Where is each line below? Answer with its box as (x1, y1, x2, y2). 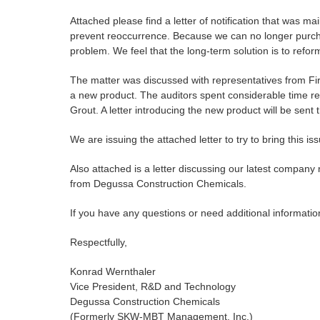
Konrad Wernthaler (70, 266, 156, 278)
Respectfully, (70, 236, 127, 249)
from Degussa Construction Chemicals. (70, 178, 246, 190)
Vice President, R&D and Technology (70, 281, 236, 293)
